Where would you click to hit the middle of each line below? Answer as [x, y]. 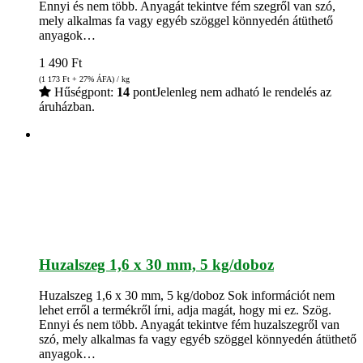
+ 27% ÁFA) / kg [100, 79]
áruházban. [67, 106]
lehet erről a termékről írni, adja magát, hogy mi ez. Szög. [185, 310]
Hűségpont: [84, 92]
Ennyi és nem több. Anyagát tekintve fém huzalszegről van [189, 325]
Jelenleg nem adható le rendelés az [243, 92]
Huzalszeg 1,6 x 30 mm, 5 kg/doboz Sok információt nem [187, 296]
